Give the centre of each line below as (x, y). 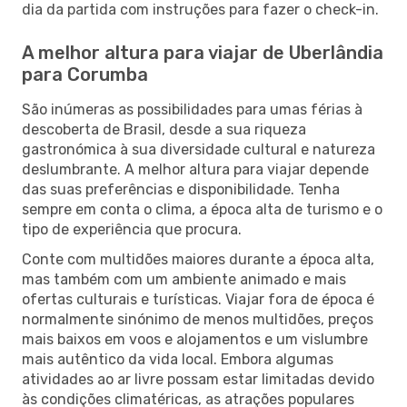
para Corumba (85, 74)
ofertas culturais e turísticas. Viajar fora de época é (198, 299)
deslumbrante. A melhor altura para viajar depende (195, 169)
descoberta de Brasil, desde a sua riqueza (164, 129)
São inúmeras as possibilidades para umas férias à (192, 109)
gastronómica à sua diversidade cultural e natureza (199, 149)
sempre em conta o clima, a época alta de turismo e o (202, 209)
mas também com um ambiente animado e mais (184, 279)
